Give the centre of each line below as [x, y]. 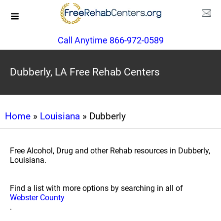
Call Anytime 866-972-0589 [110, 40]
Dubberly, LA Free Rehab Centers [85, 72]
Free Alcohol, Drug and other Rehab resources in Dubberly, [110, 151]
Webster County [37, 198]
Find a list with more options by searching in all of [96, 188]
